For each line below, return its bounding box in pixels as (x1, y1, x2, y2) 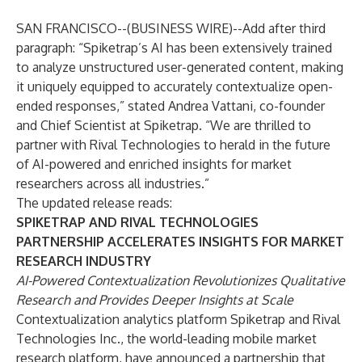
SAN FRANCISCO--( (16, 20, 131, 36)
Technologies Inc (16, 330, 117, 347)
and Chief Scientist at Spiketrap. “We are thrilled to (16, 117, 311, 133)
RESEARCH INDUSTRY (16, 253, 151, 269)
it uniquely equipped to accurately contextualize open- (16, 78, 333, 95)
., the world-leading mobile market (117, 330, 317, 347)
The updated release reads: (16, 195, 172, 211)
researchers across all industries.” (16, 175, 209, 192)
